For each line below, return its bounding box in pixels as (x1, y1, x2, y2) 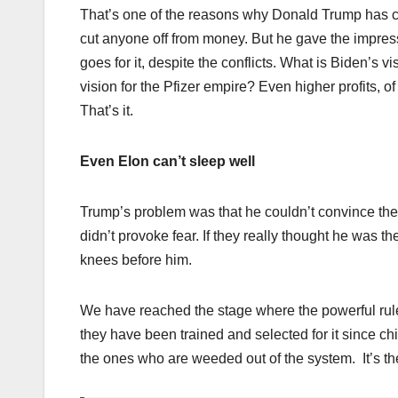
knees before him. (80, 252, 192, 268)
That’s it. (80, 103, 133, 119)
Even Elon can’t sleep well (80, 154, 255, 170)
